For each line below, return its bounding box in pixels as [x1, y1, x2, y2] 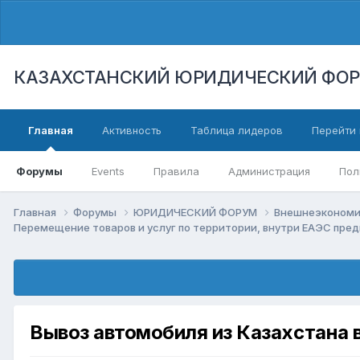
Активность [102, 124, 162, 137]
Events [92, 165, 125, 178]
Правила [153, 165, 199, 178]
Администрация [228, 165, 310, 178]
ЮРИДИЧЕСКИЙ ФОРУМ [133, 205, 260, 219]
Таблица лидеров [190, 124, 283, 137]
